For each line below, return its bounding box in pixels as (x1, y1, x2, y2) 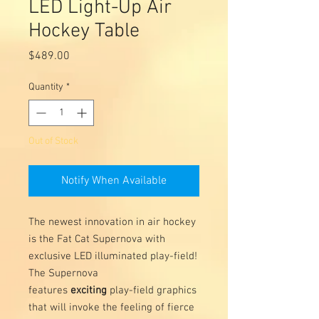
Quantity (28, 80, 63, 93)
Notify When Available (61, 173, 167, 188)
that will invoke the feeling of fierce (28, 300, 194, 314)
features (28, 283, 70, 297)
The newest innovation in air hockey (28, 215, 196, 229)
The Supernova (28, 266, 98, 280)
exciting (70, 283, 107, 297)
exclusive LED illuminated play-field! (28, 249, 197, 263)
